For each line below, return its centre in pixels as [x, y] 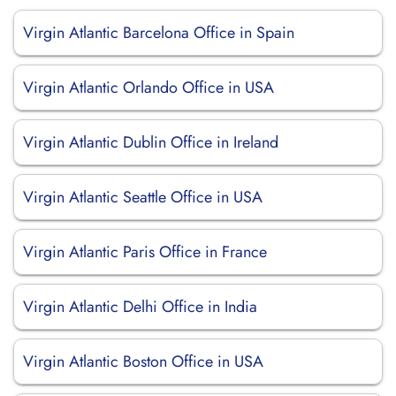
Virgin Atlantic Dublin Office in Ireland [151, 142]
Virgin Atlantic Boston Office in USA [143, 362]
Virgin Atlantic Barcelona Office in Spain [159, 33]
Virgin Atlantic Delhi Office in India [140, 307]
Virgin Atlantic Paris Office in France [145, 252]
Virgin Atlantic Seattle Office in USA [143, 197]
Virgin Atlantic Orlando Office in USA [148, 88]
